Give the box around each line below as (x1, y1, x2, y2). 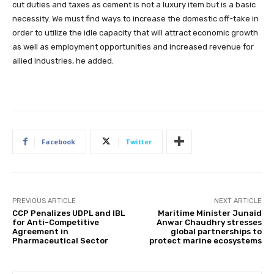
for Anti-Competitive (12, 217, 99, 227)
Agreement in (12, 226, 68, 236)
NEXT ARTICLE (213, 196, 262, 205)
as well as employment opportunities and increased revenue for (12, 42, 254, 51)
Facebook (42, 136, 75, 146)
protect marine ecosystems (149, 235, 262, 245)
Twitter (125, 136, 152, 146)
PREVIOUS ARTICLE (12, 196, 76, 205)
